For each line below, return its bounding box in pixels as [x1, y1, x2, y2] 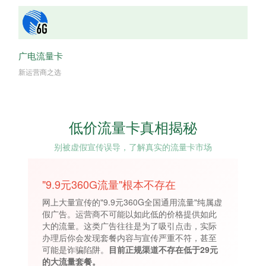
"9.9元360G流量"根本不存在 [42, 176, 176, 192]
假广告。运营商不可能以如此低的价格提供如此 [42, 208, 217, 220]
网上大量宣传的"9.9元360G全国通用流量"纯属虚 [42, 196, 222, 208]
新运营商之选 [18, 66, 61, 77]
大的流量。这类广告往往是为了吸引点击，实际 [42, 220, 217, 232]
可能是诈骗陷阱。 [42, 243, 109, 256]
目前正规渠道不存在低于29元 [109, 243, 218, 256]
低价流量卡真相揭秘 [69, 116, 197, 138]
